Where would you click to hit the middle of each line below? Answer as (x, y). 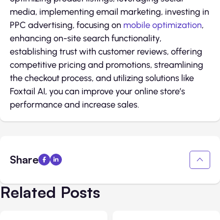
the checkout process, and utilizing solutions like (102, 78)
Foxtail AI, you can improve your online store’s (97, 91)
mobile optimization (163, 25)
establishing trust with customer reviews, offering (106, 51)
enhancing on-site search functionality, (86, 38)
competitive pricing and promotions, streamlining (107, 65)
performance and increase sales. (74, 104)
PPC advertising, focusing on (67, 25)
